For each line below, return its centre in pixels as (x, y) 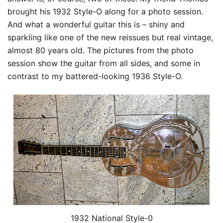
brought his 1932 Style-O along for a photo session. (105, 11)
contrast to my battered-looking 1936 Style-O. (95, 76)
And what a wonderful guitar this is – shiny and (96, 24)
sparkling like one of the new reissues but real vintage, (110, 37)
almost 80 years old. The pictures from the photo (101, 50)
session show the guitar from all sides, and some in (104, 63)
